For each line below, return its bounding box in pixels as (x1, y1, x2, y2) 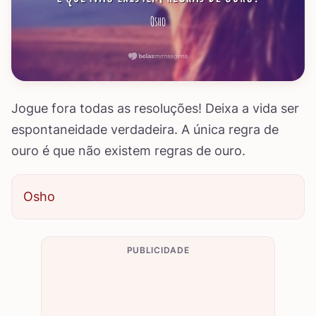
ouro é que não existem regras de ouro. (11, 143, 245, 158)
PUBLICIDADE (126, 245, 190, 255)
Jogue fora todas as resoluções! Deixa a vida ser (11, 101, 299, 116)
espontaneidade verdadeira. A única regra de (11, 122, 279, 137)
